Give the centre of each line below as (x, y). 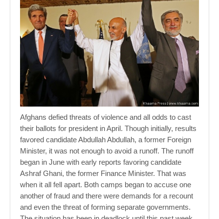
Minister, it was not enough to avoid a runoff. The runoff (107, 151)
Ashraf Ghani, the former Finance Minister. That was (103, 174)
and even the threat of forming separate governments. (105, 207)
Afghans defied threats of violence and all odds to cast (106, 117)
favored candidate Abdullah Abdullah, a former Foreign (106, 140)
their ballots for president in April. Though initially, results (108, 129)
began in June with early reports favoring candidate (101, 162)
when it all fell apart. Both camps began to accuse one (106, 185)
